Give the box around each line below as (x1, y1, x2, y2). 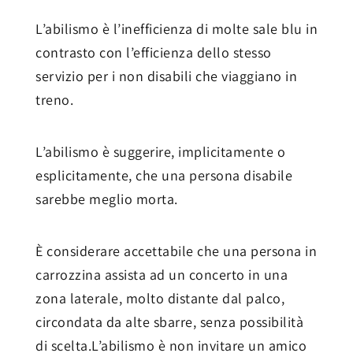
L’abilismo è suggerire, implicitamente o (35, 143, 285, 162)
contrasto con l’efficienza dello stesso (35, 43, 272, 62)
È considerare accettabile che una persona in (35, 242, 317, 261)
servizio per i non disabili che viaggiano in (35, 67, 297, 86)
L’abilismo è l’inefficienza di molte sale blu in (35, 20, 318, 39)
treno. (35, 91, 73, 110)
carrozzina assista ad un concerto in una (35, 266, 288, 284)
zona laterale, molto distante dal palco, (35, 289, 284, 308)
